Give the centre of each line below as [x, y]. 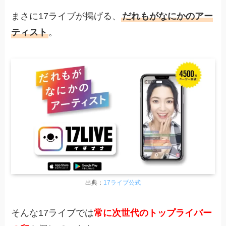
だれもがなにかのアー [168, 16]
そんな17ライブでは [53, 213]
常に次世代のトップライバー [153, 213]
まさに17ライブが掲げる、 [66, 16]
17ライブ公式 [122, 183]
